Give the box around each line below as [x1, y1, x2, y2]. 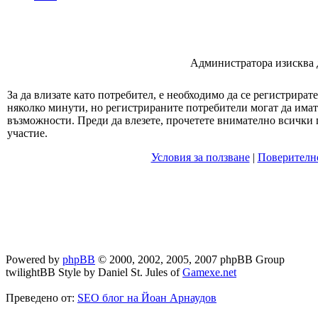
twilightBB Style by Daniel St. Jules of [6, 266, 182, 278]
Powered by [6, 253, 62, 265]
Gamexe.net [182, 266, 236, 278]
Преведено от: [6, 292, 77, 304]
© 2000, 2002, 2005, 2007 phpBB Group [95, 253, 285, 265]
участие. [7, 127, 48, 139]
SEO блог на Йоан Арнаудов [77, 292, 216, 304]
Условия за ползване [150, 151, 250, 163]
